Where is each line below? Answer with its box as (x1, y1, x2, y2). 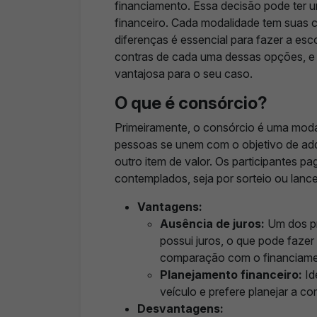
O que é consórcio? (115, 93, 267, 114)
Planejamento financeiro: (160, 267, 302, 282)
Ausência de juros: (160, 217, 265, 231)
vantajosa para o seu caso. (115, 67, 253, 81)
